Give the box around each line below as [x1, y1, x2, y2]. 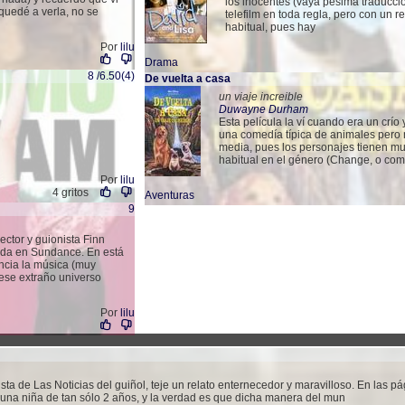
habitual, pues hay [225, 21, 316, 33]
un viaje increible [219, 90, 303, 103]
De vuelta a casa [145, 72, 231, 85]
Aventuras [145, 189, 194, 202]
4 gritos [52, 186, 89, 199]
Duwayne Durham [219, 103, 308, 116]
